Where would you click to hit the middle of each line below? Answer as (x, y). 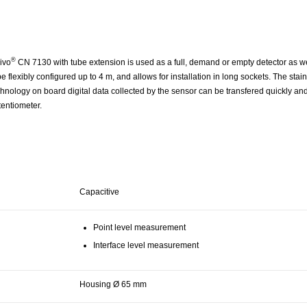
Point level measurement (139, 227)
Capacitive (99, 192)
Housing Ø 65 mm (113, 284)
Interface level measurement (146, 245)
